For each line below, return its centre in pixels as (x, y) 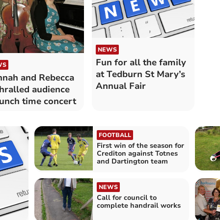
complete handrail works (138, 205)
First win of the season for (140, 146)
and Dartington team (132, 162)
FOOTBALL (115, 135)
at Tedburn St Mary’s (140, 74)
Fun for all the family (141, 63)
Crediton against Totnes (137, 154)
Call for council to (126, 197)
